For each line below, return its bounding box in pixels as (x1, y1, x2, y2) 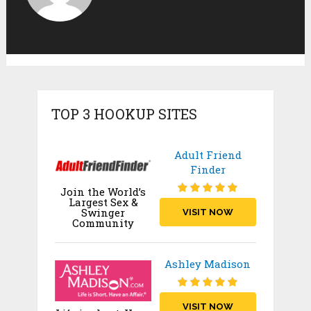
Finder (190, 162, 226, 176)
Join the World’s (60, 185, 146, 199)
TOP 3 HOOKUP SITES (51, 104, 197, 123)
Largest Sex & (68, 195, 138, 210)
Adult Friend (174, 147, 242, 162)
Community (72, 216, 135, 230)
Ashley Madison (165, 257, 251, 271)
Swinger (81, 205, 126, 220)
